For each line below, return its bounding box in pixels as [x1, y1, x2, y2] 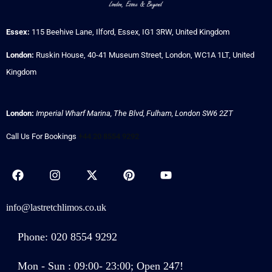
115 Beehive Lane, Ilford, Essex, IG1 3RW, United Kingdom [32, 27, 229, 36]
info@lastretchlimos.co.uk [6, 202, 106, 212]
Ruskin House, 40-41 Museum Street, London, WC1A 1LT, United [36, 50, 254, 59]
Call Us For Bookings [6, 131, 78, 141]
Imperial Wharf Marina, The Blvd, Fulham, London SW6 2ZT [36, 108, 233, 118]
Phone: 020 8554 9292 [18, 230, 117, 243]
